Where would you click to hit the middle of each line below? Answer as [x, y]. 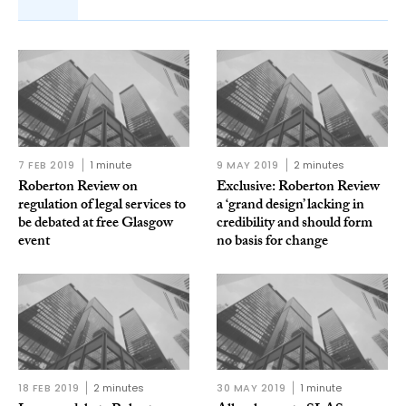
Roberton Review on [78, 188]
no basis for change [272, 242]
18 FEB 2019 [49, 388]
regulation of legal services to [102, 206]
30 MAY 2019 [251, 388]
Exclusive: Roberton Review [298, 188]
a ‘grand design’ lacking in [290, 206]
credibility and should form [295, 224]
